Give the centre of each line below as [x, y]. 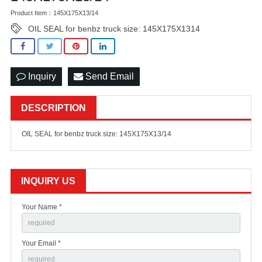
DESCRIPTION [54, 108]
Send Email [108, 77]
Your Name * [42, 207]
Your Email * [41, 243]
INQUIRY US [48, 181]
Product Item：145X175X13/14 [54, 13]
